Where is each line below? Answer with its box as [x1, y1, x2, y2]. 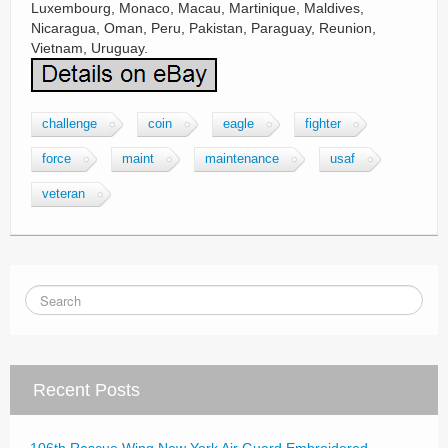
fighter [305, 117, 341, 131]
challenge [42, 117, 97, 131]
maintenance [205, 152, 279, 166]
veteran [42, 187, 85, 201]
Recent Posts [33, 380, 140, 400]
